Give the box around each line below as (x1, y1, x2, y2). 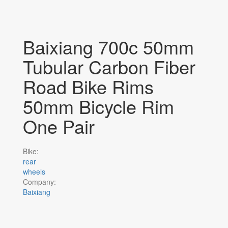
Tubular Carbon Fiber (23, 53, 195, 79)
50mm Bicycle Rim (23, 93, 174, 119)
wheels (23, 166, 45, 177)
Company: (23, 177, 58, 187)
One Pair (23, 113, 95, 139)
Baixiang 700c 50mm (23, 34, 194, 60)
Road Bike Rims (23, 73, 154, 99)
